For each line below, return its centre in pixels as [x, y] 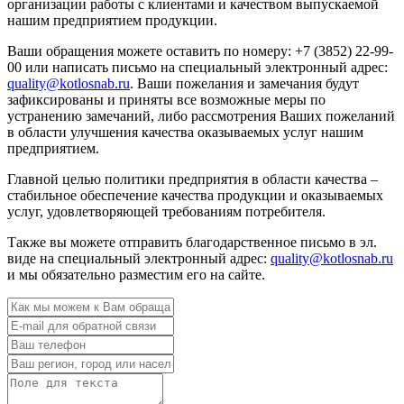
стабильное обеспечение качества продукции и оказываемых [195, 196]
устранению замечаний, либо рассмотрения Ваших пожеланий [201, 116]
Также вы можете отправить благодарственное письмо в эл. [192, 243]
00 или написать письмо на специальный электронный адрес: [197, 68]
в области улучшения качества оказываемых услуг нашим [185, 133]
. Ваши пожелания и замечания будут [244, 84]
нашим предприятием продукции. [112, 21]
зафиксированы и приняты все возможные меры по [166, 100]
